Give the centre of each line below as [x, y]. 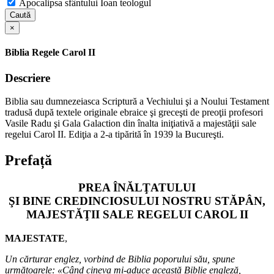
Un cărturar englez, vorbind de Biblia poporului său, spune [120, 259]
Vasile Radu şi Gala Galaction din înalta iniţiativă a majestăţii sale [131, 124]
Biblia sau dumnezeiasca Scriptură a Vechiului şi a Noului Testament [137, 102]
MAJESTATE [35, 238]
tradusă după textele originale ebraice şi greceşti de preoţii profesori [134, 113]
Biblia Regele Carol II [50, 53]
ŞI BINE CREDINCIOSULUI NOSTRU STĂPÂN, [137, 201]
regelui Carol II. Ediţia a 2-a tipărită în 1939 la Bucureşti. [114, 135]
